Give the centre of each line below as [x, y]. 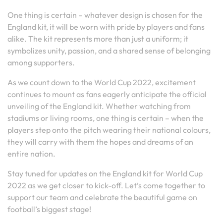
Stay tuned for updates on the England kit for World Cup [105, 174]
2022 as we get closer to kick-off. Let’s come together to [106, 186]
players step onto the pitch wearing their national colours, [109, 130]
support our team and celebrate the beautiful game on [102, 197]
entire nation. [31, 154]
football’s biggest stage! [49, 209]
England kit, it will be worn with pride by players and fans [106, 27]
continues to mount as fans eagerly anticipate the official [107, 94]
